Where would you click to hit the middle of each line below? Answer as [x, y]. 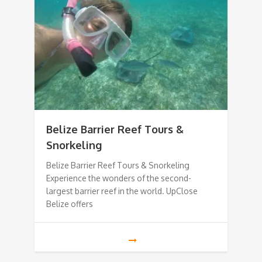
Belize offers [70, 204]
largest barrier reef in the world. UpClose [122, 191]
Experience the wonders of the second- [119, 178]
